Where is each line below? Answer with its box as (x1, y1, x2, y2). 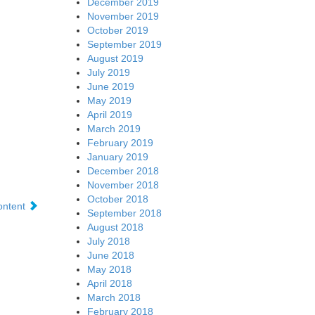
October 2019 (86, 24, 148, 36)
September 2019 (86, 38, 162, 50)
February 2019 (86, 136, 153, 148)
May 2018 (86, 263, 131, 275)
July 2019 (86, 66, 130, 78)
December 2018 (86, 165, 159, 176)
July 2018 (86, 235, 130, 247)
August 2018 (86, 221, 143, 233)
